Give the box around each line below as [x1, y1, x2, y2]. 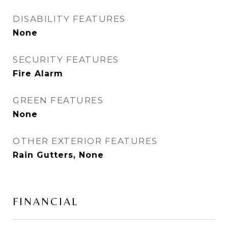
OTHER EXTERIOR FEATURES [13, 136, 158, 146]
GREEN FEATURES [13, 95, 103, 105]
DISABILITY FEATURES [13, 14, 126, 24]
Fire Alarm [13, 69, 63, 78]
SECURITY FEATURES [13, 54, 119, 65]
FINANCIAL [13, 195, 78, 208]
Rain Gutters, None [13, 150, 104, 160]
